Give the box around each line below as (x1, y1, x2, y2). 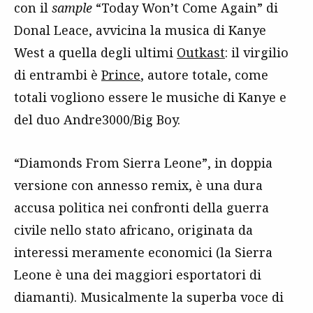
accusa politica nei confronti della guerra (14, 198, 269, 216)
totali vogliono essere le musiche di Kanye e (14, 88, 286, 105)
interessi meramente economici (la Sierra (14, 243, 272, 261)
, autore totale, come (140, 66, 268, 83)
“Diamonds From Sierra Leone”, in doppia (14, 154, 272, 171)
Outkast (177, 43, 225, 61)
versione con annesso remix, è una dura (14, 176, 263, 194)
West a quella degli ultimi (14, 43, 177, 61)
